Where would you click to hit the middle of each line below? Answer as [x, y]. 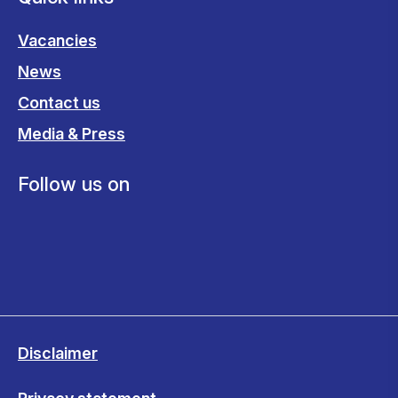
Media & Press [72, 134]
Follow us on [74, 184]
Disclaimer [58, 353]
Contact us [59, 103]
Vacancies [57, 40]
